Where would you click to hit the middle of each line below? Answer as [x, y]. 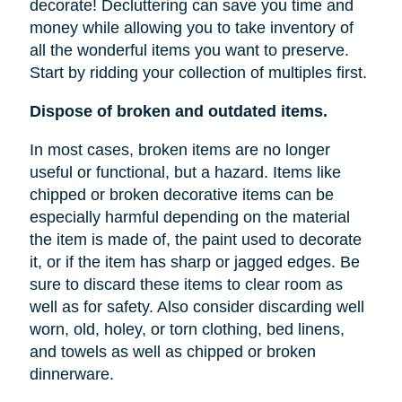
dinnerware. [71, 375]
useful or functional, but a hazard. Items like [185, 173]
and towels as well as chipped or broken [172, 352]
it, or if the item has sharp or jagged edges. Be [194, 262]
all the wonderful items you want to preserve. [189, 51]
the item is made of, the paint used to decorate [195, 240]
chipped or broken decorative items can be [181, 195]
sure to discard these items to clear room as [186, 285]
